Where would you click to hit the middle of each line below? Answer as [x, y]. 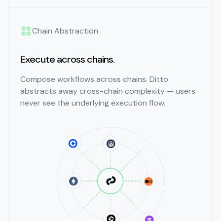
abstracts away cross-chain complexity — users [108, 91]
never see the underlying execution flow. [93, 103]
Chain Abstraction [65, 31]
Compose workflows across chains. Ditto [94, 79]
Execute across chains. [67, 59]
